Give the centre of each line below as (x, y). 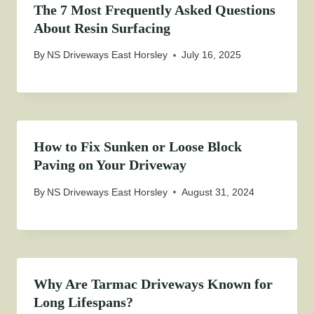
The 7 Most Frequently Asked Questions (155, 9)
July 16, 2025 (212, 55)
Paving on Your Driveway (110, 165)
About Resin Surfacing (102, 28)
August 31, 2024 (218, 192)
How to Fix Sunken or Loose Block (138, 147)
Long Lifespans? (83, 302)
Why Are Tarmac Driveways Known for (153, 284)
